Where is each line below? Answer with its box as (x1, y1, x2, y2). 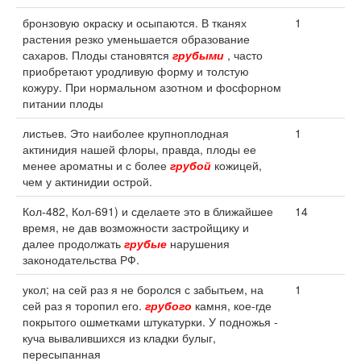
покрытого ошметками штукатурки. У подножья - (23, 313, 278, 330)
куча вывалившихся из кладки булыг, (23, 330, 216, 346)
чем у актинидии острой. (23, 173, 152, 189)
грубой (170, 157, 211, 173)
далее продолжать (23, 235, 124, 251)
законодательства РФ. (23, 251, 139, 268)
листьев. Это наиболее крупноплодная (23, 125, 229, 141)
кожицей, (211, 157, 262, 173)
